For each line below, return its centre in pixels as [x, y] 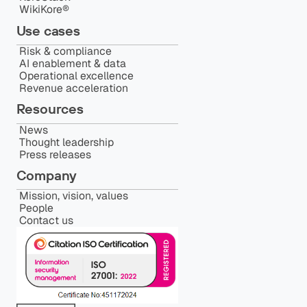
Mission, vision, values [73, 196]
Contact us [46, 221]
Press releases [55, 154]
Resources [50, 109]
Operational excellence [76, 75]
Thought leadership [66, 142]
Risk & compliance [65, 51]
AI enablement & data [72, 63]
